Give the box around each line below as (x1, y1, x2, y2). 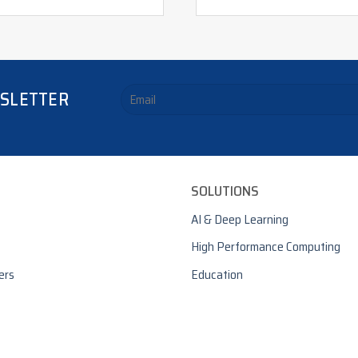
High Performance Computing (191, 237, 340, 257)
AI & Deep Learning (191, 209, 288, 229)
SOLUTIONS (191, 179, 259, 202)
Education (191, 264, 243, 284)
